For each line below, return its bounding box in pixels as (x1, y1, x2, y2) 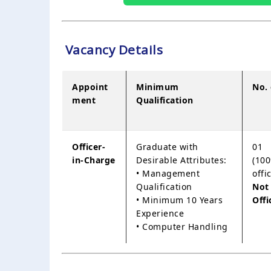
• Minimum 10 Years (136, 194, 223, 206)
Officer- (72, 140, 105, 152)
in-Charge (72, 154, 116, 166)
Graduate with (136, 140, 198, 152)
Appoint (72, 80, 108, 93)
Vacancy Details (62, 41, 163, 58)
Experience (136, 207, 184, 219)
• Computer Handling (136, 220, 228, 232)
